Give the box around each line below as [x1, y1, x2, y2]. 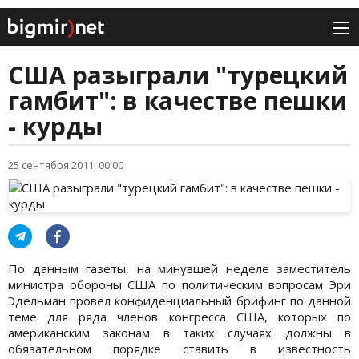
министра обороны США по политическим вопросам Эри [8, 276, 351, 293]
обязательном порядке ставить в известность [8, 341, 351, 357]
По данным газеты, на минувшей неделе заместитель [8, 260, 351, 277]
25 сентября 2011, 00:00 [8, 158, 123, 173]
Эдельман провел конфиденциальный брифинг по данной [8, 292, 351, 309]
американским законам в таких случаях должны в [8, 325, 351, 341]
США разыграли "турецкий [8, 58, 348, 92]
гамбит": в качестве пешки [8, 84, 347, 118]
